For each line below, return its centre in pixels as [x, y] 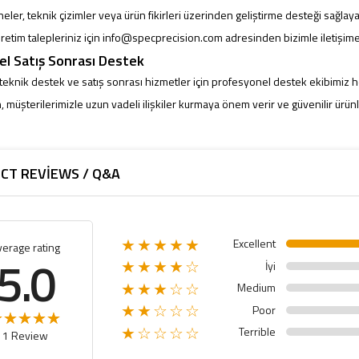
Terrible [258, 332]
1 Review [25, 336]
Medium [257, 288]
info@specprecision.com [163, 38]
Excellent [255, 244]
